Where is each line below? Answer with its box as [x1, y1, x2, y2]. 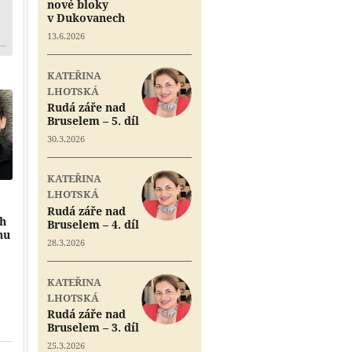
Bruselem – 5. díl [47, 113, 139, 129]
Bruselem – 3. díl [47, 320, 139, 335]
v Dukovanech [47, 9, 125, 25]
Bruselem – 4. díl [47, 216, 139, 232]
